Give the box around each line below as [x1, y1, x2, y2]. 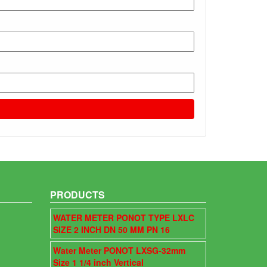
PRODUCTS [49, 188, 105, 201]
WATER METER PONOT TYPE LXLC [52, 212, 194, 223]
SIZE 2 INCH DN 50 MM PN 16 [52, 223, 170, 235]
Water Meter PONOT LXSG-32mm [52, 244, 185, 256]
